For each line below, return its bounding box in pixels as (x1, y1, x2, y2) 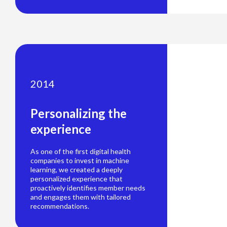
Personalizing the (30, 106, 127, 121)
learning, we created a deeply (30, 165, 123, 174)
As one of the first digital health (30, 147, 131, 156)
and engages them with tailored (30, 193, 131, 202)
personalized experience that (30, 174, 123, 183)
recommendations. (30, 202, 89, 211)
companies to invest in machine (30, 156, 129, 165)
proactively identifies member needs (30, 183, 145, 193)
